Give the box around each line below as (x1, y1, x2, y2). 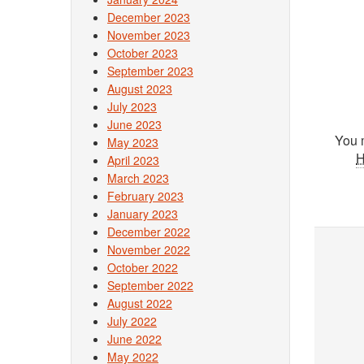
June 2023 (107, 116, 162, 132)
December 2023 (107, 9, 190, 25)
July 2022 (107, 313, 157, 329)
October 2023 (107, 45, 178, 61)
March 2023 (107, 170, 169, 186)
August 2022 (107, 295, 172, 311)
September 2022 (107, 277, 193, 293)
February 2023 (107, 188, 184, 204)
